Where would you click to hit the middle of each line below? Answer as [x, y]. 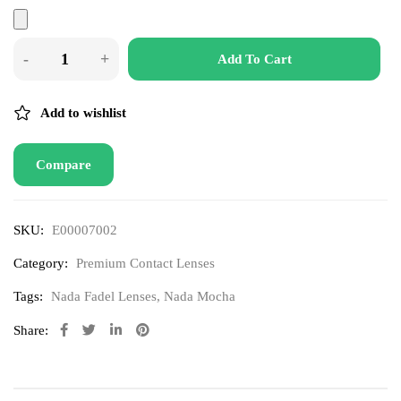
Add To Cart [254, 59]
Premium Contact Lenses [145, 263]
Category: [41, 263]
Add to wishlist [83, 113]
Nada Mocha [200, 296]
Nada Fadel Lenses [104, 296]
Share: [31, 330]
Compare [64, 165]
